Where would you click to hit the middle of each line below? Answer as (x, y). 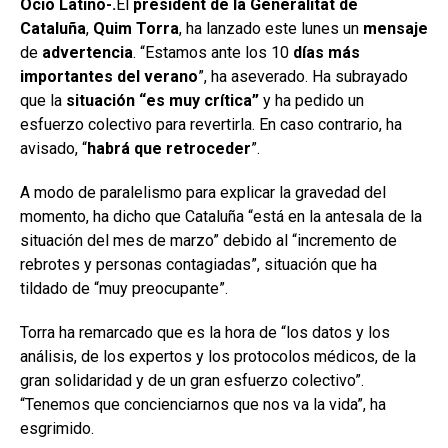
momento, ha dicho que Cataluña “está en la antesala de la (221, 216)
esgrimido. (57, 428)
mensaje (395, 28)
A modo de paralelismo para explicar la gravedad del (203, 192)
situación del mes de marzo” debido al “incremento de (208, 240)
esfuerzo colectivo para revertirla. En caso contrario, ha (211, 124)
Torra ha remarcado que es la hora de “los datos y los (205, 332)
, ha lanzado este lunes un (271, 28)
